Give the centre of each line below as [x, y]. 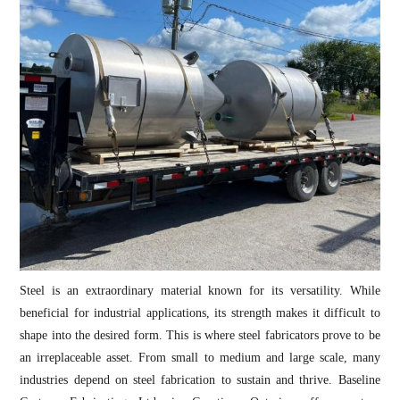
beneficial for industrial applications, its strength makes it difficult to [200, 312]
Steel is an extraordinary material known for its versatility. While [200, 290]
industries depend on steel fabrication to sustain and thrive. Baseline [200, 379]
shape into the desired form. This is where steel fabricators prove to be [200, 335]
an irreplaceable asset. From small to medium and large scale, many [200, 357]
